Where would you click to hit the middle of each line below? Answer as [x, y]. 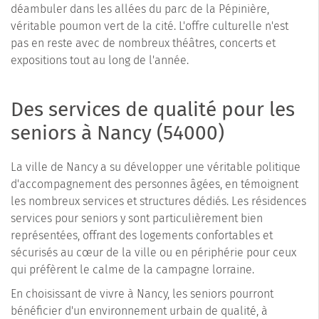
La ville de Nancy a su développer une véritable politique [156, 167]
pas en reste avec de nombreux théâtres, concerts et [143, 43]
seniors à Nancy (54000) [117, 132]
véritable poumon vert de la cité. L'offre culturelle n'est [150, 26]
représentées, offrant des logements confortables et [142, 235]
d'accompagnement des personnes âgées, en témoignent [155, 184]
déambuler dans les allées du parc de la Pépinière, [140, 9]
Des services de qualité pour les [153, 109]
